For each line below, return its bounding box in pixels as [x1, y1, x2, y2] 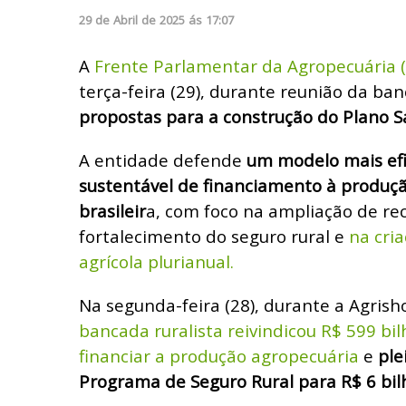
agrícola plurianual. [79, 249, 234, 273]
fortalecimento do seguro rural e [79, 224, 349, 247]
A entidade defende [79, 148, 246, 171]
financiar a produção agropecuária [79, 343, 359, 367]
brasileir [79, 198, 146, 222]
